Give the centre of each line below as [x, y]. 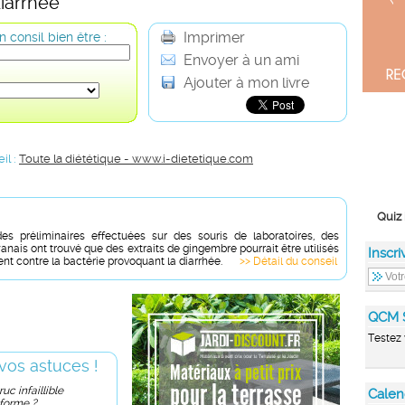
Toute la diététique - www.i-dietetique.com [136, 159]
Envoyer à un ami [240, 60]
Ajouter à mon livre [245, 83]
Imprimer [212, 38]
